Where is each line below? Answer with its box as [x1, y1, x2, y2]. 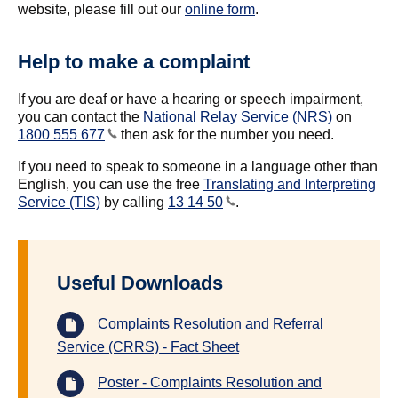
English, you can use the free [18, 176, 203, 192]
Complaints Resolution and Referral [98, 316, 323, 332]
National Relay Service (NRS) [143, 108, 332, 124]
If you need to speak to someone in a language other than [18, 158, 378, 174]
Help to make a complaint [18, 50, 250, 73]
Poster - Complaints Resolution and [98, 375, 322, 391]
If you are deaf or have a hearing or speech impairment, [18, 91, 363, 107]
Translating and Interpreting [203, 176, 376, 192]
